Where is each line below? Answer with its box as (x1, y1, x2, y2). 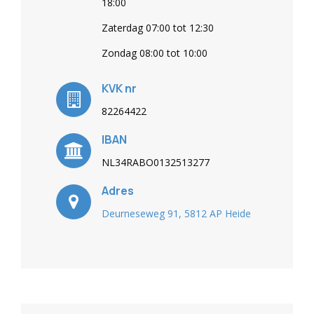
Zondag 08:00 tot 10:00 (102, 46, 207, 60)
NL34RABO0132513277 (102, 156, 210, 169)
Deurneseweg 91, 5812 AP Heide (102, 207, 251, 220)
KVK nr (102, 81, 137, 96)
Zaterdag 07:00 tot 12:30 (102, 21, 214, 34)
